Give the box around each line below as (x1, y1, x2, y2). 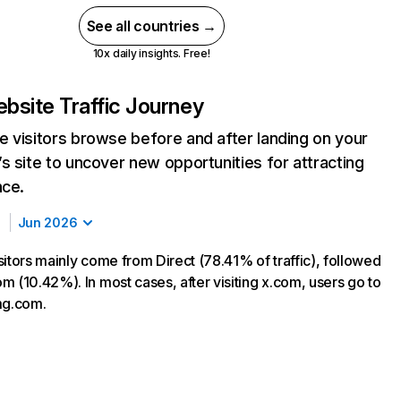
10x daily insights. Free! (92, 47, 210, 60)
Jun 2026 (17, 215, 78, 230)
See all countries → (86, 17, 217, 35)
